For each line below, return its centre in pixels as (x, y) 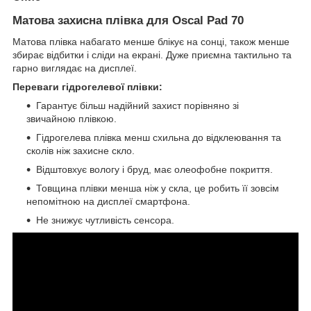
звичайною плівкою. (72, 118)
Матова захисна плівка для (91, 20)
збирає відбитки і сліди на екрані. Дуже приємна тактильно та (152, 54)
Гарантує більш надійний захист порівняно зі (137, 105)
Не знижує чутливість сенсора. (105, 220)
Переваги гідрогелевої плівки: (87, 86)
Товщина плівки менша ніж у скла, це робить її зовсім (158, 188)
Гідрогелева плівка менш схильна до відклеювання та (159, 137)
